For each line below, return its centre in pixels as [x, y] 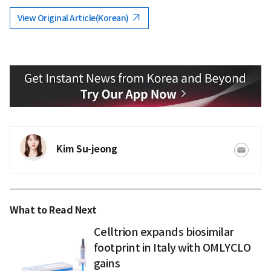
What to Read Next [53, 210]
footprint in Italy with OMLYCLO [172, 247]
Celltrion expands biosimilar [164, 232]
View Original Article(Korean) [74, 18]
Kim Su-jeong [87, 149]
